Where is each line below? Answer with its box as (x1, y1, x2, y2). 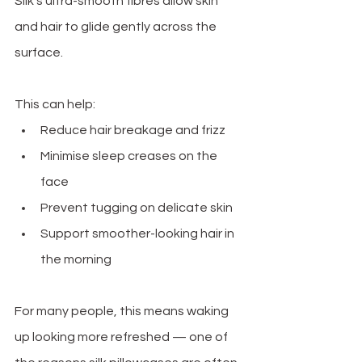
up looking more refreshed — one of (15, 330, 230, 344)
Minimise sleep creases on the (40, 149, 220, 163)
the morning (40, 253, 112, 267)
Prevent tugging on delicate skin (40, 201, 233, 215)
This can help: (15, 98, 95, 112)
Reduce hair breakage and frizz (40, 124, 225, 137)
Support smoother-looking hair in (40, 227, 237, 241)
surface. (15, 46, 63, 60)
